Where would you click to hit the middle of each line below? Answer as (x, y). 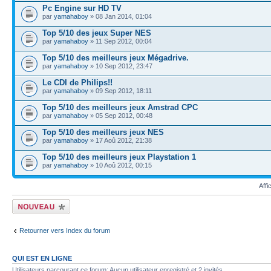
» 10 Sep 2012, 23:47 (120, 66)
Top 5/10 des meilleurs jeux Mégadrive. (116, 58)
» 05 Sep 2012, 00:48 (120, 116)
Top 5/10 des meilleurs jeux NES (103, 132)
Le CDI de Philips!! (77, 83)
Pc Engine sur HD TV (82, 8)
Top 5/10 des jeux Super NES (97, 33)
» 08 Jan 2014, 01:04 (120, 16)
